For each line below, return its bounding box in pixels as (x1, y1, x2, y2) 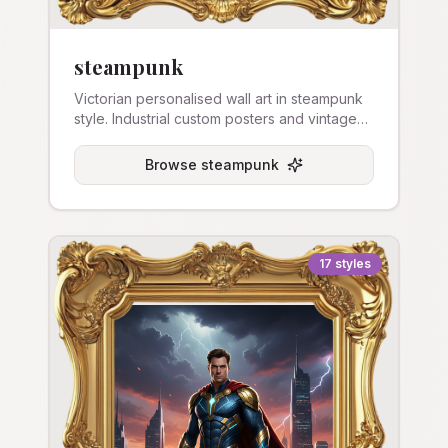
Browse (145, 156, 201, 173)
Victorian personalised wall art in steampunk (74, 90, 363, 107)
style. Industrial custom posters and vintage (74, 110, 357, 127)
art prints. (74, 130, 134, 147)
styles (335, 256, 371, 271)
